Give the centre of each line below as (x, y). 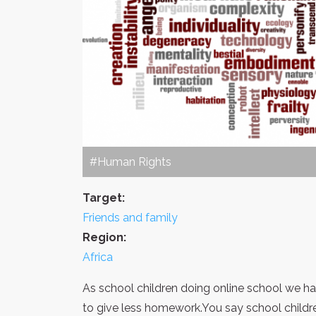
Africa (98, 257)
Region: (104, 237)
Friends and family (130, 217)
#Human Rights (130, 162)
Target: (104, 197)
